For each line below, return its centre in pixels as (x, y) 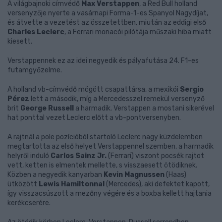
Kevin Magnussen (134, 175)
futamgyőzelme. (35, 70)
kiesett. (20, 41)
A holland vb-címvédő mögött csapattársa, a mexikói (94, 89)
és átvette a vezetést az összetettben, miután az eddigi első (107, 23)
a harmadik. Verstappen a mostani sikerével (144, 108)
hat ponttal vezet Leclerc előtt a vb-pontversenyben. (94, 118)
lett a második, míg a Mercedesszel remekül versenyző (117, 99)
